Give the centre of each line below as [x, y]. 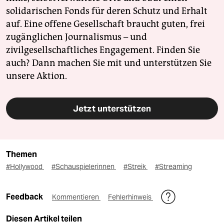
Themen [21, 154]
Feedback [25, 196]
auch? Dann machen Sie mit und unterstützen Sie [109, 63]
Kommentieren [76, 197]
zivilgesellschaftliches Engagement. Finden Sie [103, 50]
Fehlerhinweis [130, 197]
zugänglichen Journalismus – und [76, 37]
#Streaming [173, 166]
